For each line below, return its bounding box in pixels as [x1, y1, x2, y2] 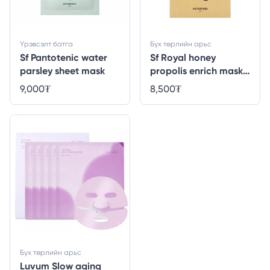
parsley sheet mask [20, 64, 105, 77]
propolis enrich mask [150, 64, 243, 77]
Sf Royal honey [150, 51, 216, 63]
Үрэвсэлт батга [20, 39, 73, 48]
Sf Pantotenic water [20, 51, 107, 63]
